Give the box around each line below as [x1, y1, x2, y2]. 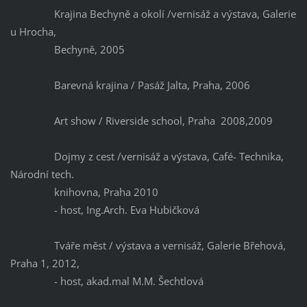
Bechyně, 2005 [10, 42, 125, 57]
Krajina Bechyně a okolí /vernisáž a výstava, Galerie [10, 7, 296, 21]
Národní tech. [10, 167, 77, 182]
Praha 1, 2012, [10, 256, 79, 271]
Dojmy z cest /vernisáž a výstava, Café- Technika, [10, 149, 284, 164]
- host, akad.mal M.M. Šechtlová [10, 274, 204, 288]
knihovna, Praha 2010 [10, 185, 158, 199]
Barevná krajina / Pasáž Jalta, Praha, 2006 [10, 78, 250, 93]
